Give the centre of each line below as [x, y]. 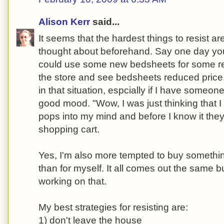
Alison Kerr [64, 22]
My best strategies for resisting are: [113, 207]
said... [105, 22]
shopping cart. [69, 129]
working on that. [72, 181]
